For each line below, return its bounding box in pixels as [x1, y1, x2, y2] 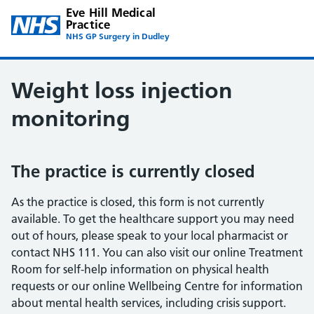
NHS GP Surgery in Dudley [66, 31, 170, 41]
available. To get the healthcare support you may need [11, 212, 294, 226]
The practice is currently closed [11, 161, 255, 182]
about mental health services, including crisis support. [11, 296, 286, 310]
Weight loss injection [11, 77, 233, 104]
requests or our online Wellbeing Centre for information [11, 279, 303, 293]
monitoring [11, 105, 130, 132]
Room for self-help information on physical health [11, 262, 269, 276]
